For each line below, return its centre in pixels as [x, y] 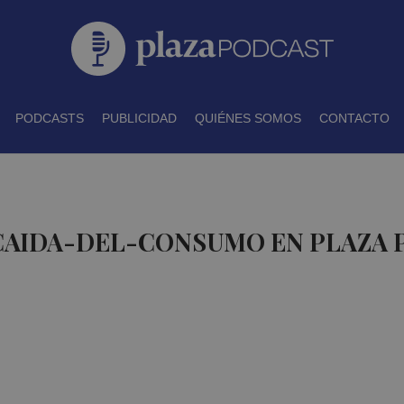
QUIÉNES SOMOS [248, 118]
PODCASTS [49, 118]
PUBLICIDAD [139, 118]
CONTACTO [354, 118]
